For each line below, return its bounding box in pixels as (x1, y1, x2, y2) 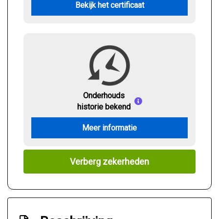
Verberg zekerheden (70, 156, 149, 167)
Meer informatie (82, 123, 137, 132)
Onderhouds (83, 91, 125, 100)
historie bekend (77, 102, 131, 111)
